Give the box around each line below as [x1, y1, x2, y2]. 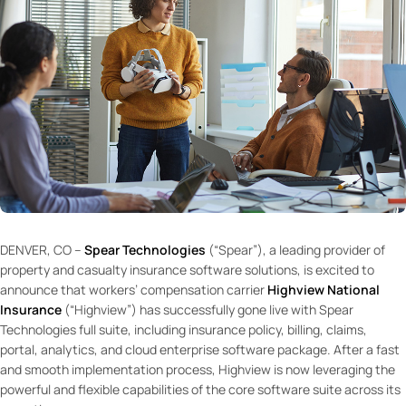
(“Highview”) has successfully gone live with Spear [64, 300, 353, 318]
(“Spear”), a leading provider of [206, 240, 385, 258]
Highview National [267, 280, 380, 298]
